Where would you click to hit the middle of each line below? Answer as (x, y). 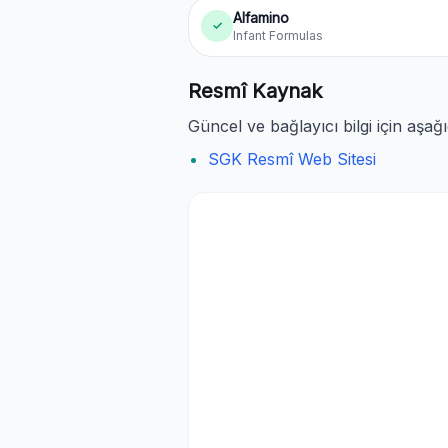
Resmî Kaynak (255, 91)
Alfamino (261, 17)
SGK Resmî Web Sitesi (292, 159)
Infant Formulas (278, 35)
